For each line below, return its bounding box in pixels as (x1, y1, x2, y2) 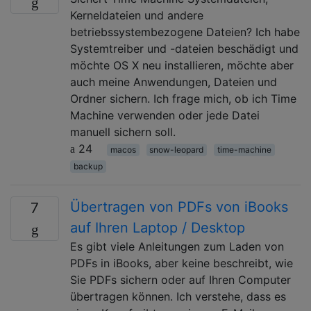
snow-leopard (149, 144, 204, 155)
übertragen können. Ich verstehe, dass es (70, 289, 286, 303)
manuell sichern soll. (70, 124, 176, 139)
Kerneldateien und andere (70, 8, 203, 22)
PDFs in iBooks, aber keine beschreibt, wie (70, 255, 293, 270)
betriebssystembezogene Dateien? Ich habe (70, 24, 300, 39)
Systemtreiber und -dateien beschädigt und (70, 41, 299, 56)
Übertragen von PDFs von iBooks (70, 198, 288, 215)
